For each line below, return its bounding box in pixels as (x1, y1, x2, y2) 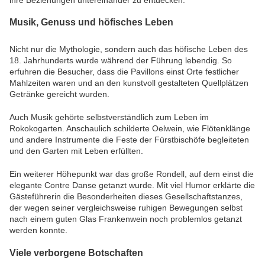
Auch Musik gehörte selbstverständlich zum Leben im (9, 112, 209, 122)
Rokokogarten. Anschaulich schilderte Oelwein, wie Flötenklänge (9, 124, 250, 134)
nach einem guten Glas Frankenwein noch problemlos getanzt (9, 214, 242, 224)
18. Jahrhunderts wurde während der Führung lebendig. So (9, 56, 232, 66)
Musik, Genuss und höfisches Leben (9, 17, 173, 28)
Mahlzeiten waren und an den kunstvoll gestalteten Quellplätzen (9, 78, 248, 88)
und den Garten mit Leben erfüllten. (9, 146, 143, 156)
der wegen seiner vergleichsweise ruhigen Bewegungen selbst (9, 203, 243, 213)
